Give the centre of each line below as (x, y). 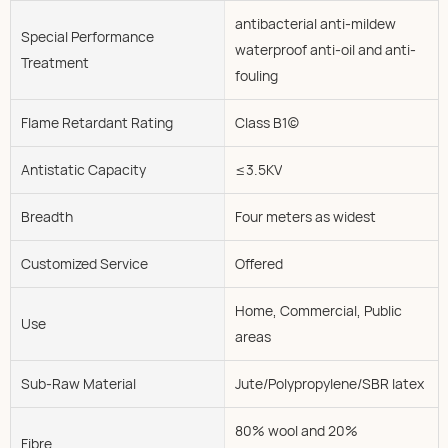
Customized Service (84, 263)
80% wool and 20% (296, 430)
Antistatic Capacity (83, 169)
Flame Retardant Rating (97, 122)
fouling (256, 75)
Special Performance (87, 36)
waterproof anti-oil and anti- (325, 49)
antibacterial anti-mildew (315, 23)
